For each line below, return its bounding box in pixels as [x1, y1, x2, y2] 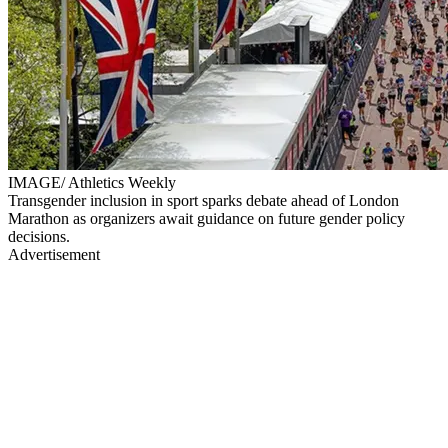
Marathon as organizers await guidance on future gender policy [8, 209, 405, 227]
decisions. [8, 227, 70, 245]
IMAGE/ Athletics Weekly [8, 173, 176, 191]
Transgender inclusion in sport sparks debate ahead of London [8, 191, 399, 209]
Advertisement [8, 245, 100, 263]
